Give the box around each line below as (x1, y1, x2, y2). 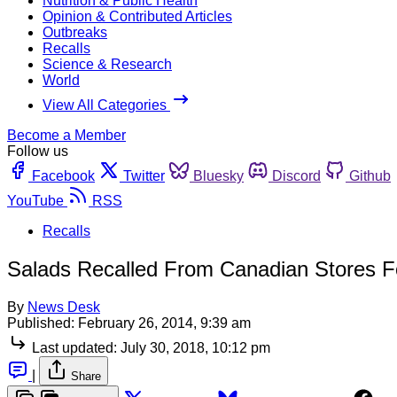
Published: (7, 315, 74, 331)
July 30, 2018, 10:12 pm (121, 339, 270, 355)
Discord (272, 167, 321, 183)
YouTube (7, 192, 64, 208)
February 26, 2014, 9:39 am (78, 315, 251, 331)
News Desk (27, 299, 100, 315)
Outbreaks (43, 24, 107, 40)
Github (349, 167, 391, 183)
